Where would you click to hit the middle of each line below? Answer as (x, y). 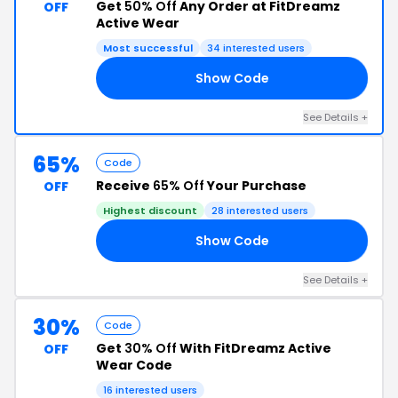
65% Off (179, 186)
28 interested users (260, 211)
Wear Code (134, 365)
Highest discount (150, 211)
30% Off (151, 348)
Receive (124, 186)
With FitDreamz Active (254, 348)
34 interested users (256, 48)
